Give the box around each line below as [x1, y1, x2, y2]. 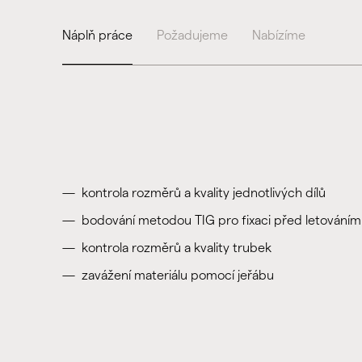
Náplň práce [61, 28, 133, 42]
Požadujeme [156, 28, 228, 42]
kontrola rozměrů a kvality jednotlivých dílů [81, 186, 326, 200]
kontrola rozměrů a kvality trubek [81, 241, 271, 255]
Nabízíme [251, 28, 305, 42]
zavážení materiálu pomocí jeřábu [81, 268, 274, 282]
